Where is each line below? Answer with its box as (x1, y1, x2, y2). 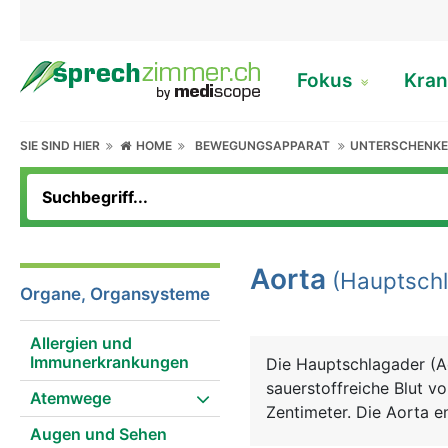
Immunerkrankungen (30, 352, 189, 372)
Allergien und (30, 333, 132, 353)
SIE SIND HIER (20, 138, 106, 153)
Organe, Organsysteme (20, 284, 210, 304)
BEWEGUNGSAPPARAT (195, 138, 331, 153)
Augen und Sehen (30, 424, 167, 444)
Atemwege (30, 388, 111, 408)
